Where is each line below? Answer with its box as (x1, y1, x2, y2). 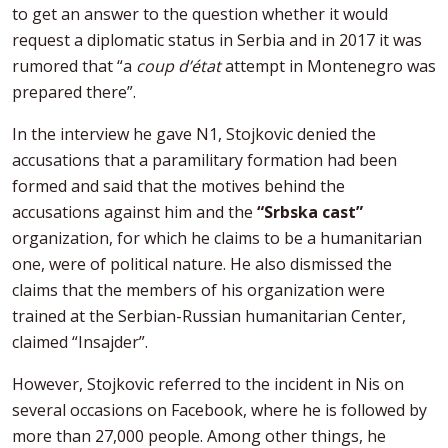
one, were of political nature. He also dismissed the (12, 252, 392, 275)
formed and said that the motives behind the (12, 174, 345, 197)
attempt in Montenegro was (221, 54, 436, 77)
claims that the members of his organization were (12, 278, 385, 301)
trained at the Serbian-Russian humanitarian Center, (12, 304, 406, 327)
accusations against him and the (12, 200, 257, 223)
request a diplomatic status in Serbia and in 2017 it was (12, 28, 422, 51)
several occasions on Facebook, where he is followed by (12, 398, 427, 421)
